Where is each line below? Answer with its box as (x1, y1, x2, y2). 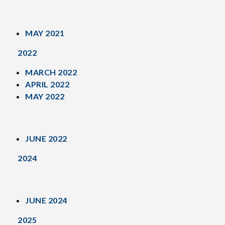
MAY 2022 (25, 91, 64, 101)
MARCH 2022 (25, 67, 77, 77)
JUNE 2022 (25, 133, 67, 143)
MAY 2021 (25, 28, 64, 38)
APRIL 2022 (25, 79, 69, 89)
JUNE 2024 (25, 195, 67, 205)
